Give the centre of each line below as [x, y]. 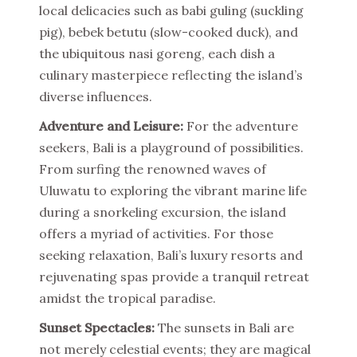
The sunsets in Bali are [224, 328]
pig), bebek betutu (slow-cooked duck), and [169, 32]
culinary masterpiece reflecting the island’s [171, 75]
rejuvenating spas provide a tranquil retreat [174, 277]
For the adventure [241, 126]
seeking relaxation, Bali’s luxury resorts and [171, 255]
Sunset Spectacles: [97, 328]
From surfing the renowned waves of [153, 169]
